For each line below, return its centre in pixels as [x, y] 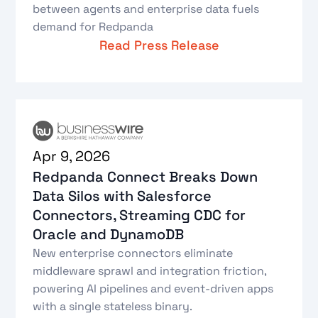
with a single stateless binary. [113, 307]
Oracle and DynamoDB [109, 235]
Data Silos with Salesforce [122, 196]
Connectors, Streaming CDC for [139, 215]
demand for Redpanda [93, 26]
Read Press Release [159, 45]
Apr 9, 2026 [72, 157]
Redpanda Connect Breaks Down [146, 177]
